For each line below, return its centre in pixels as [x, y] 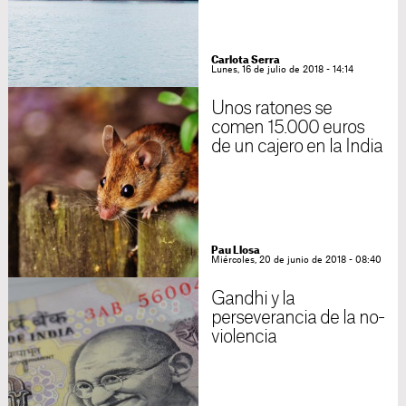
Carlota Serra [245, 60]
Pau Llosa [235, 251]
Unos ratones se [271, 109]
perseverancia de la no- [298, 318]
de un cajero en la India [297, 147]
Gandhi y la [253, 299]
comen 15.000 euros [288, 128]
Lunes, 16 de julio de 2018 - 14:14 [282, 70]
